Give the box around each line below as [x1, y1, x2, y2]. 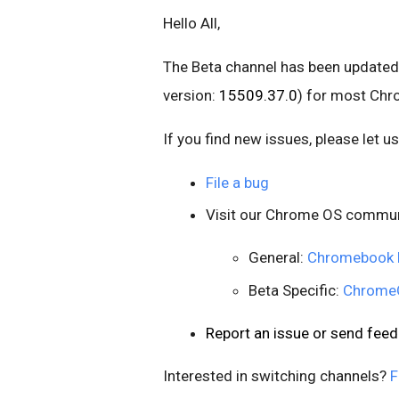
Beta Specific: [248, 281, 343, 299]
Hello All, [163, 14, 220, 32]
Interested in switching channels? [163, 366, 390, 385]
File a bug [206, 174, 269, 191]
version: [163, 86, 219, 104]
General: [248, 248, 307, 267]
